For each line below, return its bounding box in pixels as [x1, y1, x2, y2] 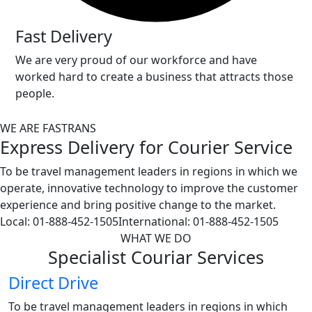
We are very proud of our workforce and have [15, 52, 257, 68]
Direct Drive [8, 272, 98, 295]
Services [192, 245, 264, 270]
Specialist [48, 245, 131, 270]
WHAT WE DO [120, 231, 192, 247]
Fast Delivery [15, 25, 112, 48]
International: [118, 214, 190, 230]
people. [15, 86, 54, 102]
